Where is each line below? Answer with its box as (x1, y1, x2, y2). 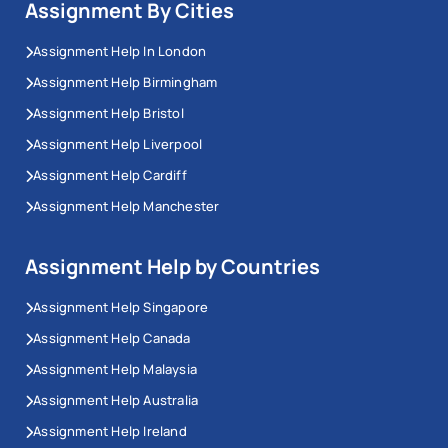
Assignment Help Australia (33, 391, 199, 410)
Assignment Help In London (33, 42, 207, 61)
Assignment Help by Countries (25, 253, 320, 281)
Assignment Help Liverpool (33, 135, 203, 154)
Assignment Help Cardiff (33, 166, 187, 185)
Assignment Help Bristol (33, 104, 184, 123)
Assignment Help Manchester (33, 197, 220, 216)
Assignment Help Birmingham (33, 73, 218, 92)
